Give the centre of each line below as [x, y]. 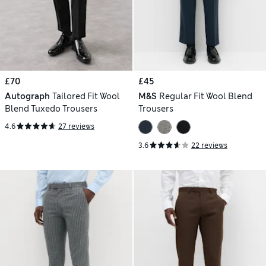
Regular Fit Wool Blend [205, 96]
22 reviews [209, 145]
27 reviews [76, 126]
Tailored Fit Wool [86, 96]
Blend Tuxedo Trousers [51, 108]
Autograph [27, 96]
